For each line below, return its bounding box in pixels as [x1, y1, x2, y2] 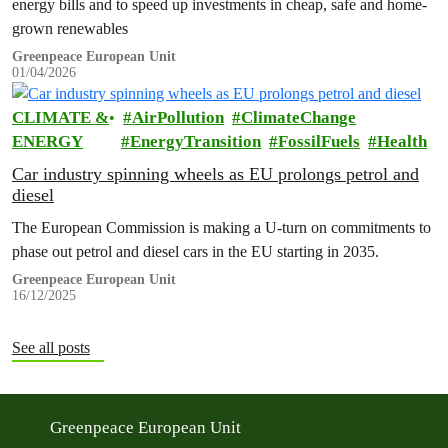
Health [377, 132, 428, 152]
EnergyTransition [130, 132, 262, 152]
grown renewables [12, 19, 128, 39]
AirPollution [132, 108, 225, 128]
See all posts [12, 339, 90, 357]
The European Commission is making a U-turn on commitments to [12, 218, 431, 238]
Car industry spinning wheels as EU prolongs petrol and [12, 164, 419, 185]
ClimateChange [241, 108, 357, 128]
